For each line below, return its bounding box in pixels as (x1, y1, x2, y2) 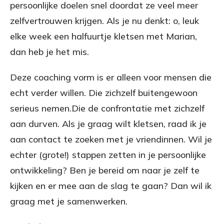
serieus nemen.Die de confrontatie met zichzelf (10, 102, 204, 114)
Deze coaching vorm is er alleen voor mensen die (10, 71, 211, 83)
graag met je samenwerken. (10, 195, 127, 207)
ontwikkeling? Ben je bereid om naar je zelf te (10, 164, 199, 176)
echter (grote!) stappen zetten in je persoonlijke (10, 148, 206, 160)
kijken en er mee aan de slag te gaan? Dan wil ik (10, 179, 211, 191)
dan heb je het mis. (10, 45, 89, 57)
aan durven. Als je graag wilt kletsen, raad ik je (10, 117, 206, 129)
